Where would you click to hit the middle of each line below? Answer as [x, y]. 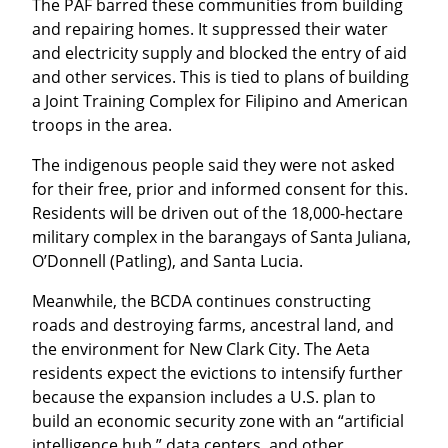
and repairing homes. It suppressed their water [210, 28]
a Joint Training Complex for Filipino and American [220, 100]
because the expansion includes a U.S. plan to [204, 396]
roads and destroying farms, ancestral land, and [213, 324]
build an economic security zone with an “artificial [218, 420]
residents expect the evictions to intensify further [217, 372]
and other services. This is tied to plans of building [220, 76]
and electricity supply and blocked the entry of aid [219, 52]
